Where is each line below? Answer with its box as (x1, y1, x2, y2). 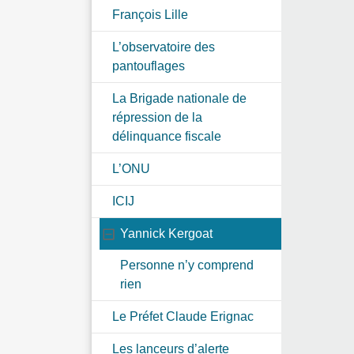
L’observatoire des (112, 40, 215, 54)
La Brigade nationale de (112, 91, 247, 105)
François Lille (112, 7, 188, 21)
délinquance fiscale (112, 129, 221, 143)
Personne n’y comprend (120, 258, 254, 272)
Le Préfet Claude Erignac (112, 309, 254, 323)
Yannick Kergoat (120, 226, 213, 240)
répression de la (112, 110, 202, 124)
